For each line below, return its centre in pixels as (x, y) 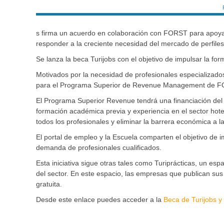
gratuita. (49, 184)
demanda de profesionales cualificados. (99, 148)
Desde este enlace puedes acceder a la (100, 200)
